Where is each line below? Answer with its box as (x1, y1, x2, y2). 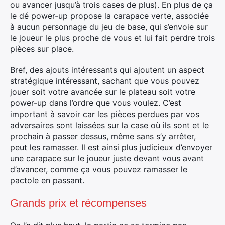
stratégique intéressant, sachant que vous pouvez (10, 76, 199, 86)
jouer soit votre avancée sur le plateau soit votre (10, 87, 195, 97)
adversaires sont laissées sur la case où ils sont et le (10, 120, 209, 130)
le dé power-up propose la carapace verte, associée (10, 11, 209, 21)
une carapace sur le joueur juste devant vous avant (10, 153, 204, 163)
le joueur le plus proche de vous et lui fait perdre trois (10, 33, 215, 43)
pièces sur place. (10, 44, 74, 54)
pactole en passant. (10, 175, 84, 185)
